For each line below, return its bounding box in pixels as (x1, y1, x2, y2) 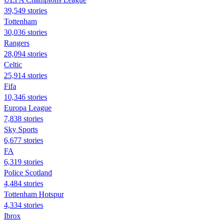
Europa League (4, 103, 52, 112)
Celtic (4, 60, 22, 69)
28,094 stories (4, 49, 47, 58)
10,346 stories (4, 92, 47, 101)
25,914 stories (4, 71, 47, 80)
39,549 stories (4, 6, 47, 15)
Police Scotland (4, 168, 52, 177)
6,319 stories (4, 157, 43, 166)
